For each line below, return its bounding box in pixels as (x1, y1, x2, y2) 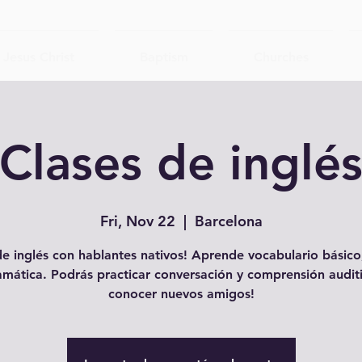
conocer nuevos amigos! (107, 286, 255, 301)
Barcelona (194, 212, 263, 230)
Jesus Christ (2, 49, 74, 65)
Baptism (139, 49, 188, 65)
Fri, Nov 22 (99, 212, 175, 230)
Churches (253, 49, 309, 65)
